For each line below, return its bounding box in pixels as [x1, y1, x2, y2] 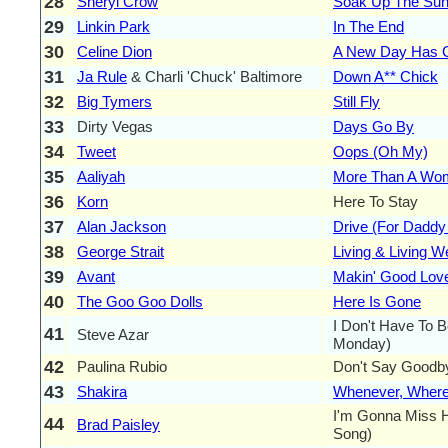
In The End [333, 17, 404, 35]
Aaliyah [77, 167, 125, 185]
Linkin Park [77, 17, 150, 35]
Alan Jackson [77, 217, 166, 235]
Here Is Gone [333, 292, 421, 310]
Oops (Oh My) [333, 142, 428, 160]
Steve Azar [77, 325, 149, 343]
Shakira [77, 382, 127, 400]
